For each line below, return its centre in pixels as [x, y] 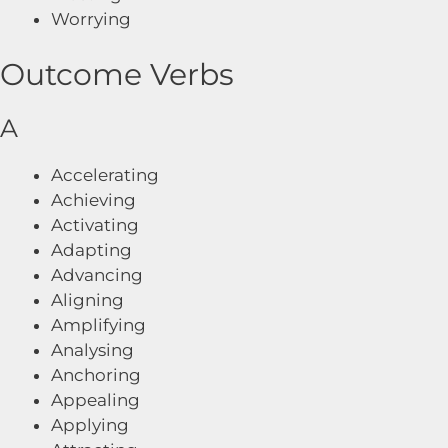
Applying [90, 425]
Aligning [87, 300]
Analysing [92, 350]
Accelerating [105, 175]
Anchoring [96, 375]
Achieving [93, 200]
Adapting [91, 250]
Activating [95, 225]
